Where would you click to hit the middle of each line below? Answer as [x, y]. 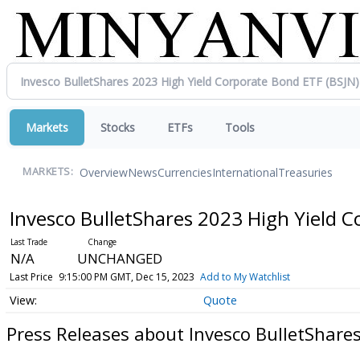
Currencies [185, 172]
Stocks [118, 127]
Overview [104, 172]
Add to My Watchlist [245, 277]
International [245, 172]
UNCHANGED [119, 258]
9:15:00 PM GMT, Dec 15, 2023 [126, 277]
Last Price [31, 277]
